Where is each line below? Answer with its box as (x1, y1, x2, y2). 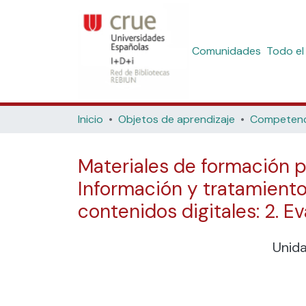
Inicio (78, 112, 103, 126)
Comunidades (191, 44, 261, 58)
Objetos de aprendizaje (118, 112, 235, 126)
